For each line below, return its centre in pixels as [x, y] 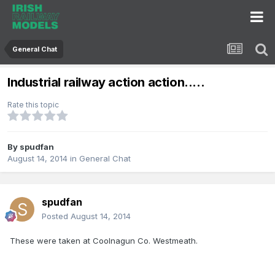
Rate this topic [33, 105]
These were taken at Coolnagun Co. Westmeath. [104, 241]
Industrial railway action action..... [106, 83]
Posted [56, 216]
